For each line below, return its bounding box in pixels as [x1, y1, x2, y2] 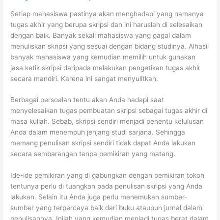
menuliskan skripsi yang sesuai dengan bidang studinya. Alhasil [10, 42, 209, 50]
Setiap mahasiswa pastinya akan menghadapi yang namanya [10, 9, 204, 18]
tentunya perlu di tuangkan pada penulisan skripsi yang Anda [10, 182, 203, 191]
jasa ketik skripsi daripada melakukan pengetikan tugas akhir [10, 63, 201, 72]
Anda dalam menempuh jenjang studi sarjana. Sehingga [10, 128, 186, 137]
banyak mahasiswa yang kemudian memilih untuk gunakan [10, 53, 196, 61]
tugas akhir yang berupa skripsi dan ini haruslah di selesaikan [10, 20, 203, 28]
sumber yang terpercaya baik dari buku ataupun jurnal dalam [10, 204, 203, 212]
